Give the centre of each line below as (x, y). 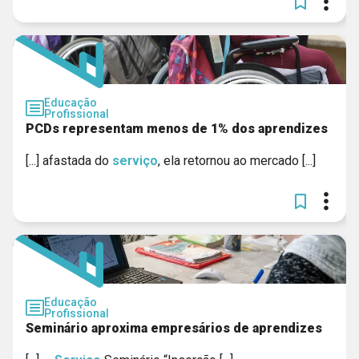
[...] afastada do (69, 161)
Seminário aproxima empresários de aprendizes (174, 328)
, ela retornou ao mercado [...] (237, 161)
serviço (135, 161)
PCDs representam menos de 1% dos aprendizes (177, 129)
